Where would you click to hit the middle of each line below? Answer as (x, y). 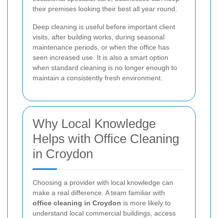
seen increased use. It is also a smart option (100, 57)
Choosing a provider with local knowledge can (103, 182)
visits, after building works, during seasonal (99, 37)
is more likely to (146, 203)
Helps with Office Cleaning (106, 138)
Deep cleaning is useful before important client (104, 27)
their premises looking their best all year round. (105, 9)
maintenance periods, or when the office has (101, 47)
